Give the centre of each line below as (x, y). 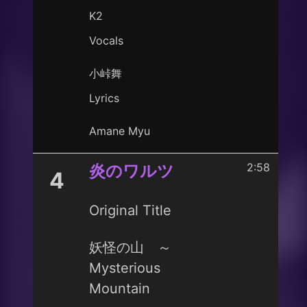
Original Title (130, 210)
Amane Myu (120, 131)
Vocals (106, 40)
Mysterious (125, 268)
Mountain (120, 288)
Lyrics (104, 98)
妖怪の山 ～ (130, 247)
